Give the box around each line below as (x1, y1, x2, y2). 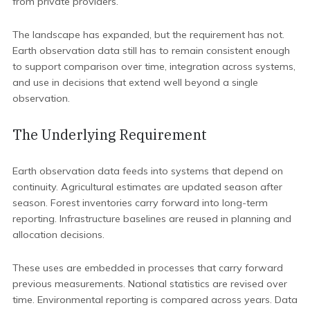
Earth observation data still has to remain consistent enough (12, 44, 290, 57)
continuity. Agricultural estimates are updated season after (12, 181, 282, 194)
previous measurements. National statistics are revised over (12, 277, 287, 291)
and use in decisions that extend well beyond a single (12, 75, 258, 89)
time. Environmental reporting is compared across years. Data (12, 293, 298, 307)
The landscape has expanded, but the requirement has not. (12, 28, 284, 41)
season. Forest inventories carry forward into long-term (12, 197, 268, 210)
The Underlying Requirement (12, 125, 207, 144)
